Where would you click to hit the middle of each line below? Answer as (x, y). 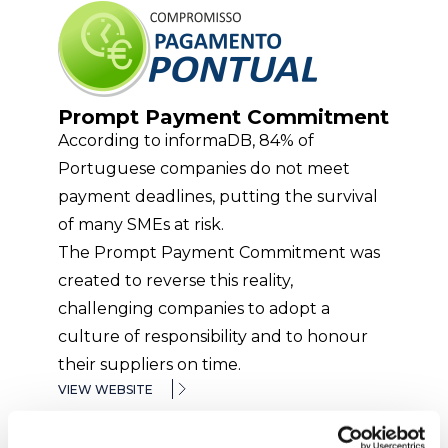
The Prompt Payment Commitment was (219, 252)
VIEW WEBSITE (106, 389)
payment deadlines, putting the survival (218, 196)
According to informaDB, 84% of (186, 140)
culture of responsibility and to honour (213, 336)
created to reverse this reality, (176, 280)
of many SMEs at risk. (141, 224)
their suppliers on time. (150, 364)
